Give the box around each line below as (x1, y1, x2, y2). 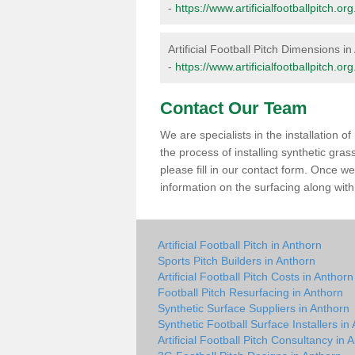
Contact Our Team (160, 98, 307, 118)
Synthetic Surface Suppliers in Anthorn (158, 302, 349, 315)
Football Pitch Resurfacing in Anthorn (158, 286, 343, 299)
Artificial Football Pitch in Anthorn (158, 239, 322, 251)
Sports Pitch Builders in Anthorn (158, 254, 315, 267)
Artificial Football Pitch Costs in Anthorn (158, 270, 353, 283)
